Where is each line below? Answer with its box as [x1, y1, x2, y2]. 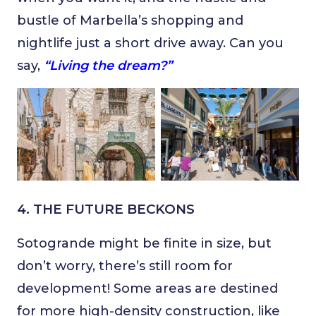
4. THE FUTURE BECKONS [17, 200, 195, 217]
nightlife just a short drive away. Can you [17, 35, 284, 51]
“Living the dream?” [44, 58, 172, 74]
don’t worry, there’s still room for [17, 257, 233, 274]
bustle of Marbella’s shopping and [17, 13, 243, 29]
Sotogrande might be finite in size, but [17, 235, 272, 251]
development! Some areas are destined [17, 280, 278, 296]
